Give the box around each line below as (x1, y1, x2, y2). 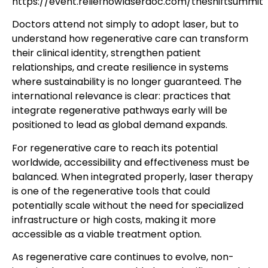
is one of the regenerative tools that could (12, 184, 210, 198)
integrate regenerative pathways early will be (12, 103, 227, 118)
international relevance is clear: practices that (12, 89, 231, 103)
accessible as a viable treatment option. (12, 227, 202, 241)
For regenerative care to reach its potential (12, 141, 218, 155)
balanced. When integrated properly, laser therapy (12, 169, 253, 184)
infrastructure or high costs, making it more (12, 212, 216, 227)
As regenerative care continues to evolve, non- (12, 250, 234, 264)
